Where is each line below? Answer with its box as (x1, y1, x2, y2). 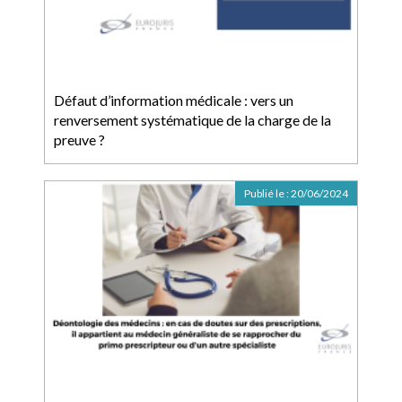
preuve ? (54, 131, 105, 148)
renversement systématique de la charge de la (54, 111, 331, 128)
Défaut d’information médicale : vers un (54, 92, 293, 109)
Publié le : (244, 187, 291, 200)
